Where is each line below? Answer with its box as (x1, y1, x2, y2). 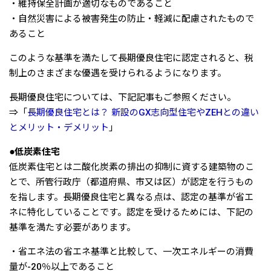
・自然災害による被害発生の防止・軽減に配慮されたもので (9, 13, 254, 25)
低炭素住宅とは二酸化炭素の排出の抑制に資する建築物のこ (9, 162, 254, 173)
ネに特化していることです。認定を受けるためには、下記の (9, 207, 253, 218)
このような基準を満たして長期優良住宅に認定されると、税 (9, 53, 253, 64)
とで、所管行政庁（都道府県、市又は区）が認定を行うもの (9, 177, 253, 188)
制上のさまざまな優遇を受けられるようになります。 (9, 68, 226, 79)
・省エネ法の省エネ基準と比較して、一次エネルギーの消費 (9, 246, 253, 258)
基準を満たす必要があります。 (9, 222, 135, 233)
